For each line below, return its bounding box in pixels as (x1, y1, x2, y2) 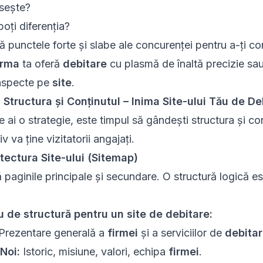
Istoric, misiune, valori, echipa (19, 245, 168, 258)
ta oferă (19, 58, 63, 70)
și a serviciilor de (137, 227, 225, 240)
